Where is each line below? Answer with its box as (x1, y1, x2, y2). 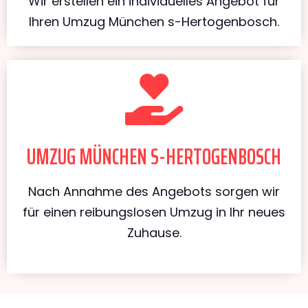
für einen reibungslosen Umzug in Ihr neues (23, 203, 285, 221)
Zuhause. (126, 223, 181, 241)
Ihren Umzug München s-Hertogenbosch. (29, 12, 279, 30)
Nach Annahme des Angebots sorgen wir (28, 182, 280, 200)
